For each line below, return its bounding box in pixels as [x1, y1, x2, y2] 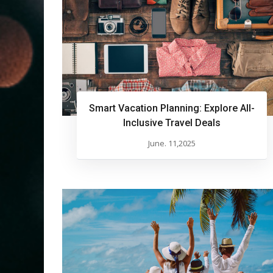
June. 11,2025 [148, 138, 196, 149]
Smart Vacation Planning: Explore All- [89, 102, 255, 115]
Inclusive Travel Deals [123, 117, 221, 129]
